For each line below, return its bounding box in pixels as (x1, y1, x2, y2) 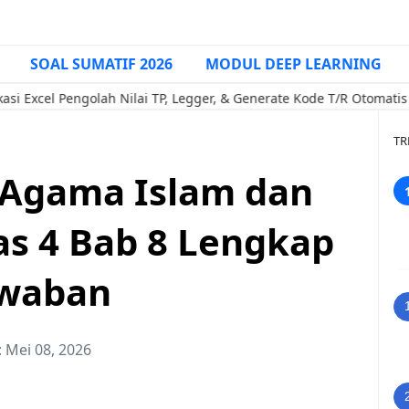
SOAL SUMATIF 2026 (30, 54, 173, 74)
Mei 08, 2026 (5, 340, 91, 360)
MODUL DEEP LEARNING (205, 54, 382, 74)
